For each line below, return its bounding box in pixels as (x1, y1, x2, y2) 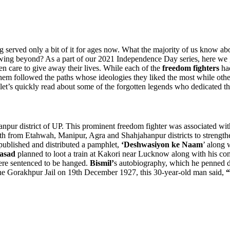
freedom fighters (162, 63, 219, 72)
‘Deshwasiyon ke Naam (121, 140, 203, 149)
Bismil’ (90, 159, 114, 168)
